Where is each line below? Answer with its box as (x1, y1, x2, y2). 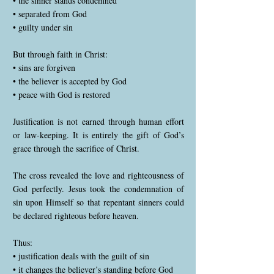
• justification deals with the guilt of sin (13, 250, 149, 262)
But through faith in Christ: (13, 48, 108, 60)
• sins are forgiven (13, 62, 75, 73)
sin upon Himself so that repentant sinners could (13, 196, 184, 208)
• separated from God (13, 8, 87, 20)
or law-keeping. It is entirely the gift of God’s (13, 129, 184, 141)
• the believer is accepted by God (13, 75, 127, 87)
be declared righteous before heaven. (13, 210, 139, 221)
